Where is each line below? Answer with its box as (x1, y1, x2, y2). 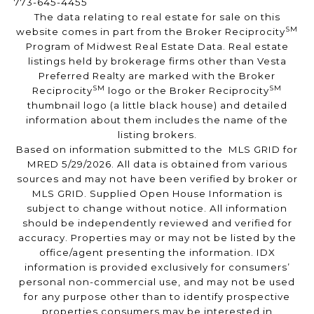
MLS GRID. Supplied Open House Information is (32, 188, 282, 200)
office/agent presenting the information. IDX (39, 247, 275, 259)
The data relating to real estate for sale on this (34, 11, 280, 23)
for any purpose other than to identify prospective (24, 291, 290, 303)
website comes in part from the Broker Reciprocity (16, 26, 285, 38)
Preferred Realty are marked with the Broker (39, 70, 275, 82)
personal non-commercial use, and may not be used (19, 276, 295, 288)
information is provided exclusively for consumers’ (24, 261, 290, 273)
